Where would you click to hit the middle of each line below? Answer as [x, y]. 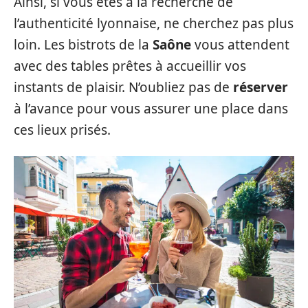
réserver [261, 87]
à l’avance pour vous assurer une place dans [151, 108]
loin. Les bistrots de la [83, 44]
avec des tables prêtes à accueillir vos [130, 66]
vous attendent [240, 44]
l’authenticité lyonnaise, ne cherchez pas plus [154, 23]
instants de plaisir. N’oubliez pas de [123, 87]
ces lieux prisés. [62, 130]
